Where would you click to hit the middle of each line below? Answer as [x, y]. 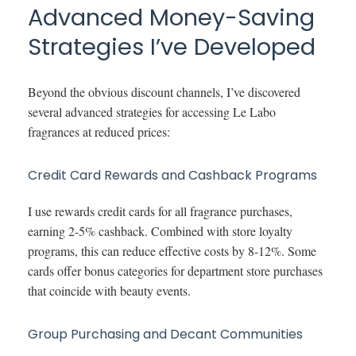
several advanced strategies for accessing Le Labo [152, 111]
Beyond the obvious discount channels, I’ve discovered [164, 91]
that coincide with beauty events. [109, 290]
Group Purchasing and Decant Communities [165, 334]
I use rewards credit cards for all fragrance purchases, [160, 211]
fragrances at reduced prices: [99, 131]
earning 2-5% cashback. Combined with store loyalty [160, 230]
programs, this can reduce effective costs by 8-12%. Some [172, 250]
